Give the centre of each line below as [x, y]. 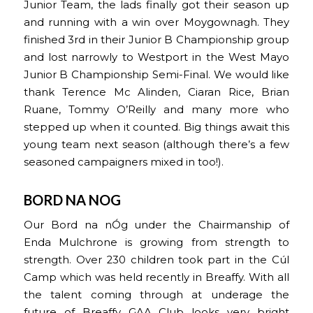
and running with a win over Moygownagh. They [156, 23]
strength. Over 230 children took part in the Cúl [156, 260]
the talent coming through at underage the [156, 295]
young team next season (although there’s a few [156, 145]
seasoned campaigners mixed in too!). [123, 162]
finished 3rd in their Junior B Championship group [156, 40]
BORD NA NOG [72, 200]
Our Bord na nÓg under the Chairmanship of [156, 225]
